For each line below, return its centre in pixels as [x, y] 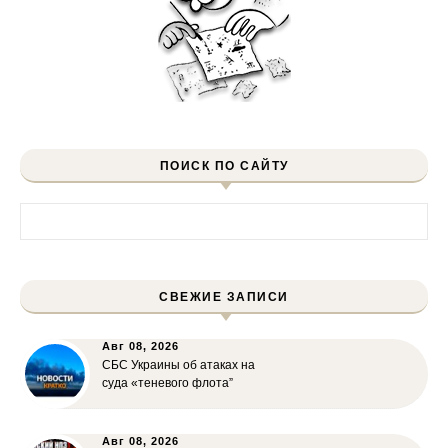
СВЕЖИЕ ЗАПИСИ [224, 297]
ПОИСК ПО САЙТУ [224, 166]
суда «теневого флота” [167, 383]
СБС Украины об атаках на [178, 365]
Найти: [42, 214]
